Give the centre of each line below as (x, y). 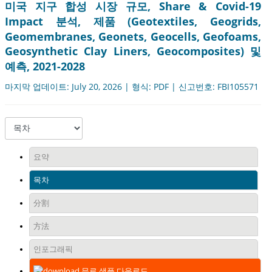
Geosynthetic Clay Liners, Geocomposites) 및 (133, 51)
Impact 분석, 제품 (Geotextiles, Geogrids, (133, 22)
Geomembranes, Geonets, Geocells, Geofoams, (133, 37)
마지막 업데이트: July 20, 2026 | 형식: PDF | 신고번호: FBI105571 (132, 87)
